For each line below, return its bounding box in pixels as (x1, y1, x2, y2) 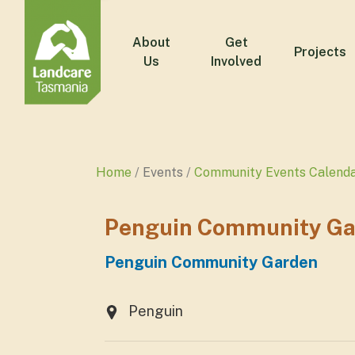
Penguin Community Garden (105, 253, 318, 272)
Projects (293, 44, 346, 59)
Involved (211, 54, 262, 69)
